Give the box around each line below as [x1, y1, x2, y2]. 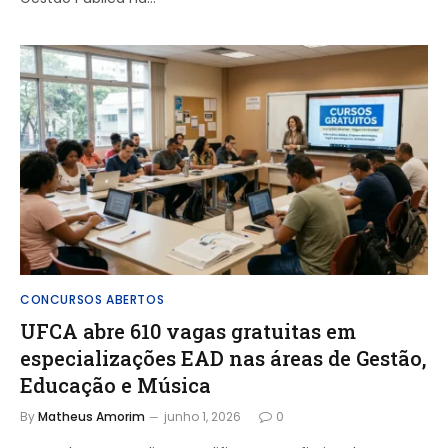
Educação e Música [20, 371, 211, 398]
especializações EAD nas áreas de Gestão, [20, 344, 426, 371]
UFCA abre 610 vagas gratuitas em [20, 317, 356, 344]
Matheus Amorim [38, 407, 145, 425]
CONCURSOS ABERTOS [20, 290, 165, 308]
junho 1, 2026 [164, 407, 241, 425]
